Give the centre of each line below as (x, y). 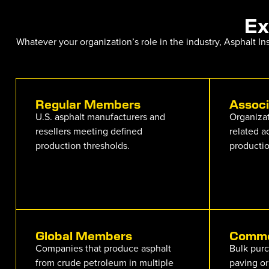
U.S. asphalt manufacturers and (100, 116)
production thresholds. (83, 145)
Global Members (84, 235)
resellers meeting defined (89, 131)
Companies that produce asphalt (103, 248)
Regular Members (88, 103)
